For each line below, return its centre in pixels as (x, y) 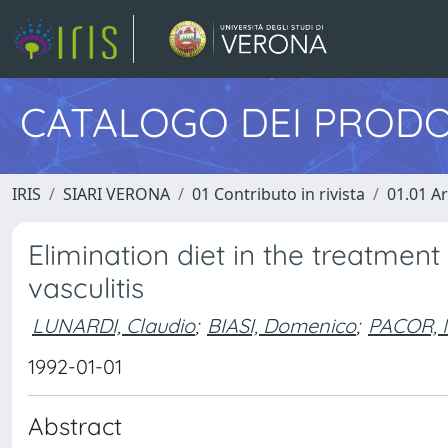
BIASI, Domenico (281, 325)
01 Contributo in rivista (278, 194)
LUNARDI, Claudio (113, 325)
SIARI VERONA (116, 194)
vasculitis (86, 287)
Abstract (75, 426)
